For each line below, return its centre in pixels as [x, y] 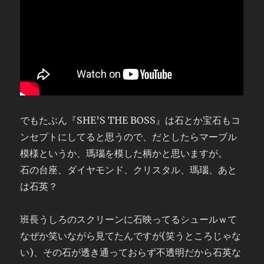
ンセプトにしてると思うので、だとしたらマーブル [129, 137]
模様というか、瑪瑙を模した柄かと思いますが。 [124, 153]
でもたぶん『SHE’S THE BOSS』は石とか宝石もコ [131, 120]
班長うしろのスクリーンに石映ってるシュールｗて [129, 219]
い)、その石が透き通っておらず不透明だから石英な [131, 252]
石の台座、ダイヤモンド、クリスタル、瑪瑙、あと [129, 170]
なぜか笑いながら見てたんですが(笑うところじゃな [131, 236]
